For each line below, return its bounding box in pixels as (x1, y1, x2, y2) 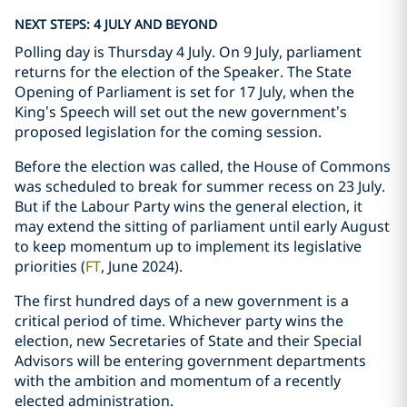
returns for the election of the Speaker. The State (15, 62, 352, 82)
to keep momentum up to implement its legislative (15, 236, 362, 256)
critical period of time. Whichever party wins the (15, 311, 343, 331)
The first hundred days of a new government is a (15, 291, 349, 311)
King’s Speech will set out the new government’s (15, 102, 347, 122)
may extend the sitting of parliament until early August (15, 216, 390, 236)
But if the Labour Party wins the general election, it (15, 196, 362, 216)
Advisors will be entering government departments (15, 351, 366, 371)
